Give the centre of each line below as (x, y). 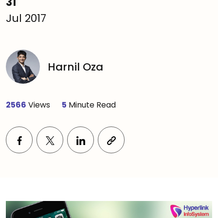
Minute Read (91, 105)
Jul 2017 (26, 18)
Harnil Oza (75, 67)
